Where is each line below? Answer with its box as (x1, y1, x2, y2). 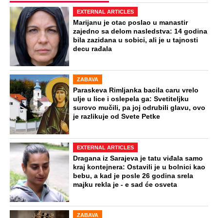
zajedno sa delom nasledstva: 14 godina (73, 27, 207, 35)
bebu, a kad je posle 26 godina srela (73, 172, 193, 180)
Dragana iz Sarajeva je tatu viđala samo (73, 154, 203, 162)
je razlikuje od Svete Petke (73, 113, 160, 121)
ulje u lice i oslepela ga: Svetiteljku (73, 95, 189, 103)
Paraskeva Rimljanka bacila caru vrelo (73, 87, 199, 94)
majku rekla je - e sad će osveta (73, 181, 177, 188)
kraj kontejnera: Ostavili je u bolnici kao (73, 163, 205, 171)
